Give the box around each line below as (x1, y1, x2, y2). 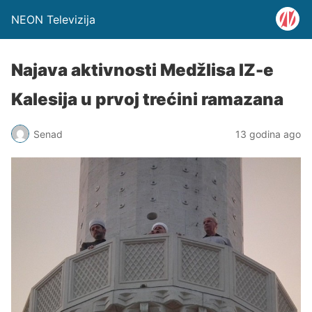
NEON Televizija (11, 13, 95, 26)
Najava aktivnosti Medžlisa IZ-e (11, 60, 274, 80)
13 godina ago (235, 127, 301, 140)
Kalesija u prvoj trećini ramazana (11, 89, 283, 109)
